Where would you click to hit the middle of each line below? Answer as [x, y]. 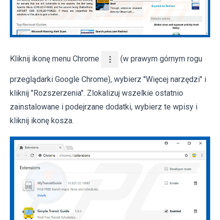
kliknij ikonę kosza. [42, 120]
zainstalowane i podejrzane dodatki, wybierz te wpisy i [104, 107]
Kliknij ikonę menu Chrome [55, 58]
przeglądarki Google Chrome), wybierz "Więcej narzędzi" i [108, 79]
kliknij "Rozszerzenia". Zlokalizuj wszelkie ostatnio [96, 93]
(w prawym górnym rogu [160, 58]
